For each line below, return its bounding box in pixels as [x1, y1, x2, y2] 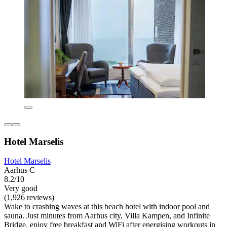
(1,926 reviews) [4, 193, 54, 202]
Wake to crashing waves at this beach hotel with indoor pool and [4, 202, 210, 211]
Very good [4, 184, 37, 193]
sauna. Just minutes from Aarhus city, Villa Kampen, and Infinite [4, 211, 210, 220]
